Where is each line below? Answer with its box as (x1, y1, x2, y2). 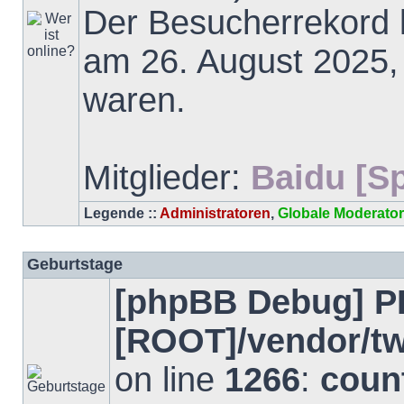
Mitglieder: (83, 159, 251, 197)
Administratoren (160, 206, 271, 221)
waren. (83, 81, 186, 119)
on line (115, 361, 225, 399)
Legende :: (84, 206, 160, 221)
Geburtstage (27, 255, 123, 273)
